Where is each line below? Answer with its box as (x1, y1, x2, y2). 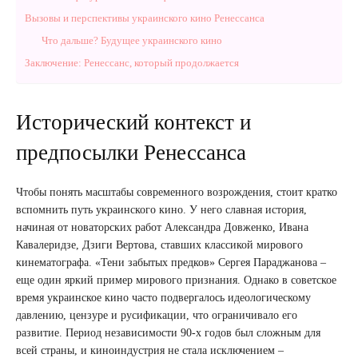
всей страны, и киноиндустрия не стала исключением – (16, 344, 284, 356)
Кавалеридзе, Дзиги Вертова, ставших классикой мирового (16, 238, 303, 251)
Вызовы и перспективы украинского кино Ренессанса (25, 11, 265, 24)
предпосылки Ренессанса (16, 140, 246, 165)
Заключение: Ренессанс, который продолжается (25, 56, 239, 69)
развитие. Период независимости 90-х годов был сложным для (16, 326, 320, 339)
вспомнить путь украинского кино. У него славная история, (16, 203, 307, 216)
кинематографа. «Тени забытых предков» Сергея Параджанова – (16, 256, 326, 268)
